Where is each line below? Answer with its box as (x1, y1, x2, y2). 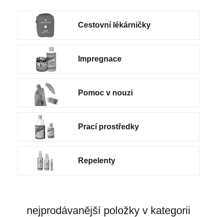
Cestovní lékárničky (78, 20, 151, 29)
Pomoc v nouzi (78, 88, 133, 97)
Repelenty (78, 156, 116, 165)
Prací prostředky (78, 122, 139, 131)
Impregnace (78, 54, 122, 63)
